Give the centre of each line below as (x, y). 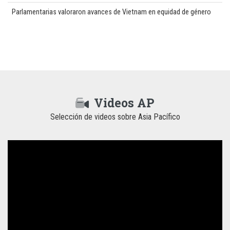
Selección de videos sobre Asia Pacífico (115, 117)
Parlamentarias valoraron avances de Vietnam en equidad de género (111, 12)
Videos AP (123, 103)
